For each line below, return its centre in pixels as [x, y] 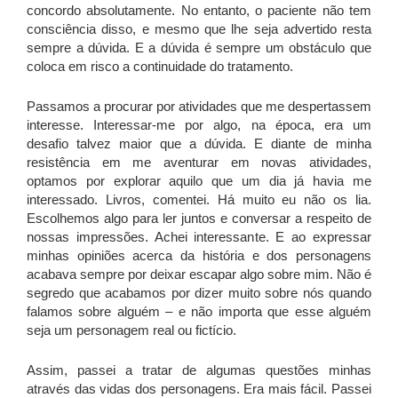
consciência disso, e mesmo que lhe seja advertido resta [199, 28]
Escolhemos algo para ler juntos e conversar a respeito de [199, 218]
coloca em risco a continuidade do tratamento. [160, 66]
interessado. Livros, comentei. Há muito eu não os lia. [199, 199]
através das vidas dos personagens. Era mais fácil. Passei [199, 388]
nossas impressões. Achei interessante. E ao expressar [199, 236]
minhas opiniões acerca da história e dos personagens [199, 255]
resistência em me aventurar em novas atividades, [199, 162]
